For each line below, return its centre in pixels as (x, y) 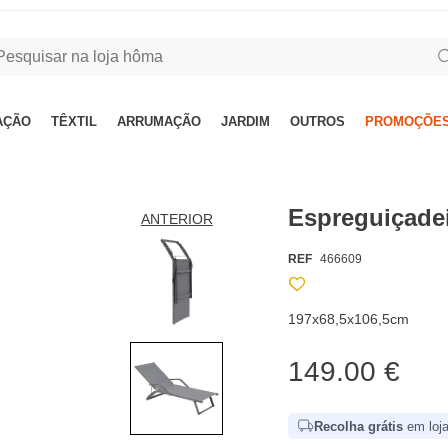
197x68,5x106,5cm (349, 319)
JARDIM (245, 121)
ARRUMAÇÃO (159, 121)
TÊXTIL (74, 121)
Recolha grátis (359, 426)
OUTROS (317, 121)
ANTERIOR (176, 219)
